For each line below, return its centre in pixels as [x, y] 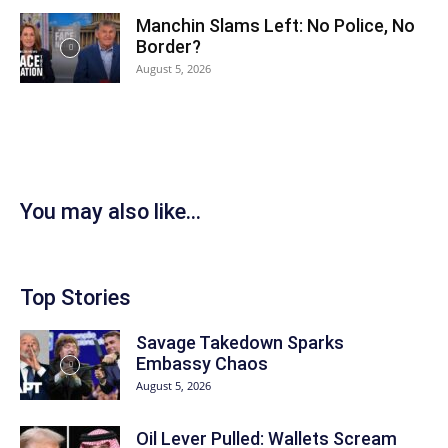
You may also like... [110, 211]
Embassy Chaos [202, 363]
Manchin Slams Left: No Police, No [275, 25]
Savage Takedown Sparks [240, 342]
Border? [168, 46]
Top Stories [75, 297]
